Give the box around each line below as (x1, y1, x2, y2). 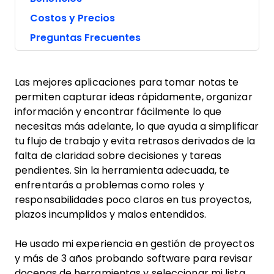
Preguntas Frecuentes (30, 32, 141, 43)
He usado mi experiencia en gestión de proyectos (15, 239, 254, 249)
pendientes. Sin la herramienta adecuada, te (15, 165, 230, 176)
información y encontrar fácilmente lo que (15, 106, 222, 117)
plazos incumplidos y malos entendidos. (15, 209, 206, 220)
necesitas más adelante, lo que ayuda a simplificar (15, 121, 259, 131)
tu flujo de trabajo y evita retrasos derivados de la (15, 136, 256, 146)
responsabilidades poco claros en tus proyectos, (15, 194, 251, 205)
